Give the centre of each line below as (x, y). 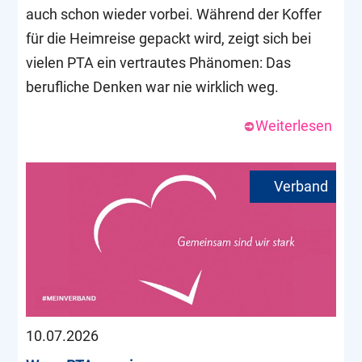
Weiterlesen (293, 125)
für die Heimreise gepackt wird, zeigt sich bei (169, 38)
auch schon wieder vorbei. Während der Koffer (174, 14)
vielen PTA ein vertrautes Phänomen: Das (159, 62)
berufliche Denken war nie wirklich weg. (153, 86)
